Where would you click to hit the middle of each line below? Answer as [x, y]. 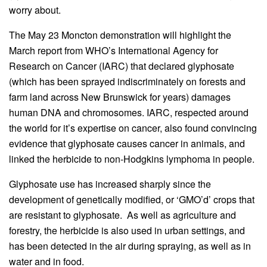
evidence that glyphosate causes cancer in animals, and [127, 143]
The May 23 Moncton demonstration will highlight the [120, 35]
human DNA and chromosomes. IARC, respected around [129, 112]
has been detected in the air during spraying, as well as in [130, 246]
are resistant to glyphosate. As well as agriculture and [122, 215]
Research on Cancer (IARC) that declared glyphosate [122, 66]
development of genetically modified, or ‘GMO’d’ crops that [132, 199]
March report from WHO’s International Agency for [114, 50]
